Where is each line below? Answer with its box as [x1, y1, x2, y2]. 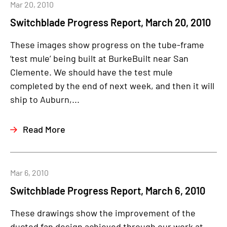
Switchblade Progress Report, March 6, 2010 [10, 184, 205, 197]
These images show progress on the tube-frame [10, 39, 204, 50]
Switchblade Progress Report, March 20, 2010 [10, 16, 211, 28]
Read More [23, 124, 65, 135]
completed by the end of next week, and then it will [10, 80, 214, 91]
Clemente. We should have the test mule [10, 66, 173, 78]
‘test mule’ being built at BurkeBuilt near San [10, 53, 188, 64]
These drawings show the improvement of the [10, 207, 196, 218]
